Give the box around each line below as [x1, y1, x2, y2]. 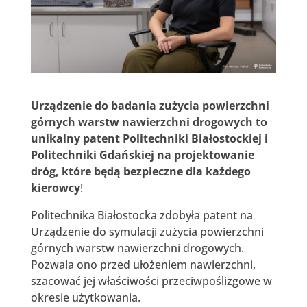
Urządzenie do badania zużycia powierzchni [30, 97, 269, 113]
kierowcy [30, 180, 80, 195]
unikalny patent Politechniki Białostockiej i [30, 130, 268, 146]
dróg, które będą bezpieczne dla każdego [30, 163, 251, 179]
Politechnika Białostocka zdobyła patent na [30, 207, 253, 223]
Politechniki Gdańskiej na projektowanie [30, 147, 254, 162]
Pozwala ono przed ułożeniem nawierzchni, [30, 256, 256, 272]
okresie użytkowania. [30, 289, 140, 305]
